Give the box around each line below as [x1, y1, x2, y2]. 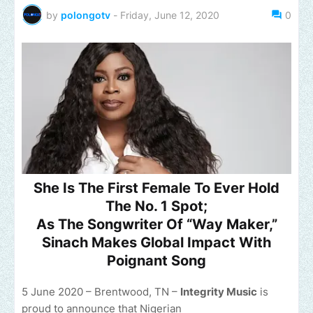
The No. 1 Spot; [105, 198, 208, 215]
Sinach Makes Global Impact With [42, 234, 271, 252]
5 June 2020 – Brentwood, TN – [22, 285, 180, 299]
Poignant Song [107, 252, 206, 270]
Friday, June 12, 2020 [120, 8, 219, 21]
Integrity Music [180, 285, 257, 299]
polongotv [61, 8, 110, 21]
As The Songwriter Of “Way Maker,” [36, 216, 277, 233]
